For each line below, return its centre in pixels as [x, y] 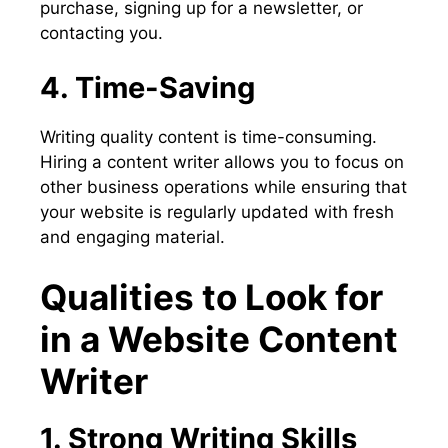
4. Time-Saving [147, 88]
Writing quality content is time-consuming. [208, 137]
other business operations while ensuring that [223, 187]
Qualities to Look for [211, 296]
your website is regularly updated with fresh [217, 212]
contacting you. [101, 32]
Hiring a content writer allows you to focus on [222, 162]
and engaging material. [132, 237]
